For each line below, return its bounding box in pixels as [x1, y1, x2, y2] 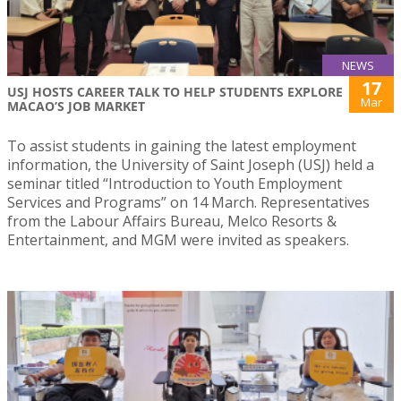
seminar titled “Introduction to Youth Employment [7, 173, 342, 193]
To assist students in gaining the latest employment [7, 135, 356, 156]
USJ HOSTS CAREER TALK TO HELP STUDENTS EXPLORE [7, 82, 343, 100]
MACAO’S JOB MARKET [7, 97, 145, 115]
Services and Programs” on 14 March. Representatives [7, 192, 370, 212]
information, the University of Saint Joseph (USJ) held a [7, 154, 374, 175]
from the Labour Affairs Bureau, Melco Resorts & [7, 210, 337, 231]
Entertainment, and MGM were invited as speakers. [7, 229, 349, 250]
